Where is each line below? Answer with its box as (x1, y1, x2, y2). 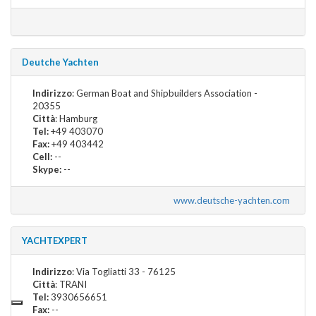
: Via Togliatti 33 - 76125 (72, 265, 176, 277)
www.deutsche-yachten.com (174, 194, 294, 206)
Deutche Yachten (22, 56, 99, 68)
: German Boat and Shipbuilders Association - (72, 87, 257, 99)
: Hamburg (55, 112, 97, 124)
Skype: (32, 163, 61, 175)
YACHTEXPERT (22, 234, 87, 246)
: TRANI (55, 278, 87, 290)
